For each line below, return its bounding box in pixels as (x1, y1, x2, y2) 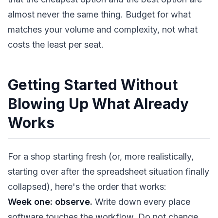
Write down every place (92, 197, 190, 207)
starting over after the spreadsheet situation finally (8, 166, 209, 177)
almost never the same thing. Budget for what (8, 9, 191, 19)
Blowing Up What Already (8, 95, 189, 112)
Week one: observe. (8, 197, 92, 207)
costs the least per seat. (8, 39, 104, 50)
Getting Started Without (8, 76, 178, 93)
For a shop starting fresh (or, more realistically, (8, 151, 194, 162)
